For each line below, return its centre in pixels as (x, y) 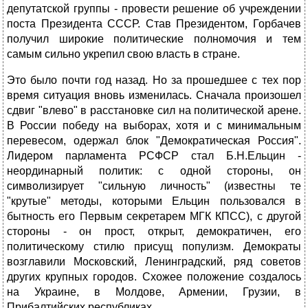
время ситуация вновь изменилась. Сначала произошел (154, 96)
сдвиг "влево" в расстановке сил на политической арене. (154, 111)
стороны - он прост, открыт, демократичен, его (154, 232)
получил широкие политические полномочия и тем (154, 39)
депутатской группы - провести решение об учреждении (154, 9)
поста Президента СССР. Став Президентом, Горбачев (154, 24)
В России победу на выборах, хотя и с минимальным (154, 126)
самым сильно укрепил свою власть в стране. (123, 54)
